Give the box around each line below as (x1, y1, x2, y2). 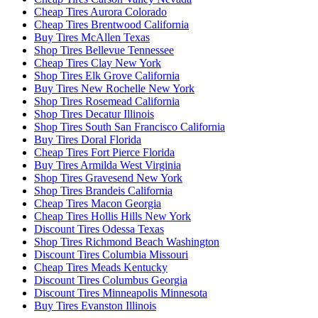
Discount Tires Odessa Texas (34, 223, 164, 236)
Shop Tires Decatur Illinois (34, 108, 154, 121)
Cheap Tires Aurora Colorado (34, 6, 167, 18)
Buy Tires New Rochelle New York (34, 82, 194, 95)
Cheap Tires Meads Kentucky (34, 261, 168, 274)
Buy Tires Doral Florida (34, 133, 141, 146)
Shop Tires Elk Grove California (34, 70, 180, 82)
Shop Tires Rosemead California (34, 95, 180, 108)
